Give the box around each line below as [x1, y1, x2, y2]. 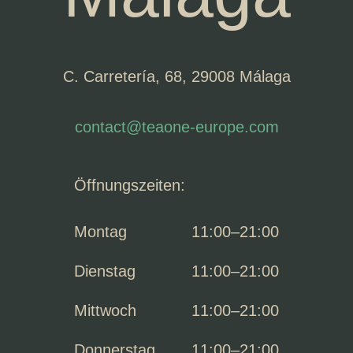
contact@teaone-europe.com [74, 118, 279, 136]
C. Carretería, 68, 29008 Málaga [62, 68, 291, 85]
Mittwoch [74, 302, 136, 319]
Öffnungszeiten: [74, 176, 185, 194]
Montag [74, 223, 127, 240]
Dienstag [74, 262, 136, 280]
